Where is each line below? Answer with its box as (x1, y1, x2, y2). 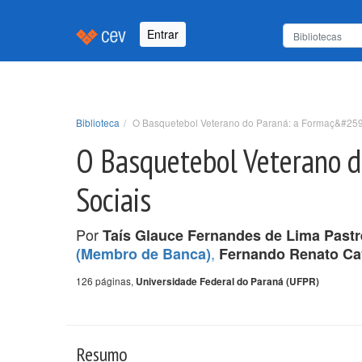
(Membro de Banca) (76, 242, 211, 264)
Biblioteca (76, 115, 120, 129)
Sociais (76, 178, 151, 221)
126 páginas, (76, 273, 136, 288)
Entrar (147, 26, 179, 43)
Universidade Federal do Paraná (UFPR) (136, 274, 319, 288)
